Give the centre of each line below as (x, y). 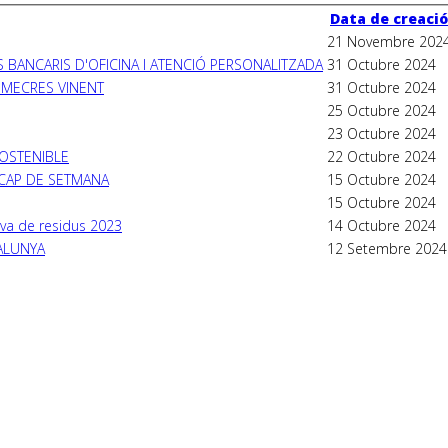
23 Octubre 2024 (381, 133)
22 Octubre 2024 (381, 156)
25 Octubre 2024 (381, 110)
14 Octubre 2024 (381, 225)
